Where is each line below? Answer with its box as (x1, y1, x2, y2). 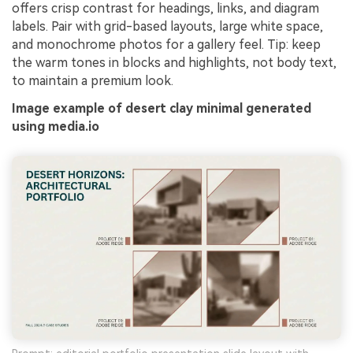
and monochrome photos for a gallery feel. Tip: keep (12, 36, 321, 52)
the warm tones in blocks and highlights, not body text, (12, 54, 336, 70)
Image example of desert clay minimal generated (12, 101, 311, 117)
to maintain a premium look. (12, 72, 173, 88)
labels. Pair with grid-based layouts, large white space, (12, 18, 323, 34)
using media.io (12, 119, 99, 135)
